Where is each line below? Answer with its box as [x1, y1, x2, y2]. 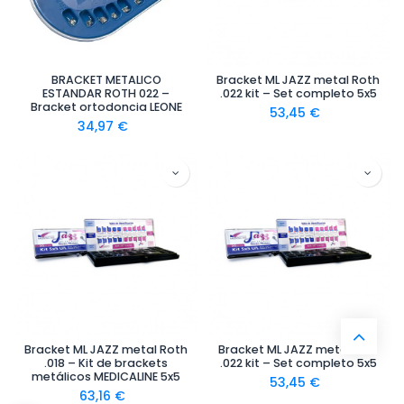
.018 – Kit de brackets [44, 355, 168, 371]
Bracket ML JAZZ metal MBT [218, 342, 378, 357]
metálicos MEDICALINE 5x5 [32, 369, 180, 384]
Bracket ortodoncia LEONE [30, 99, 182, 115]
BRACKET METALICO [50, 72, 161, 87]
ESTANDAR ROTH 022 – [42, 86, 170, 101]
